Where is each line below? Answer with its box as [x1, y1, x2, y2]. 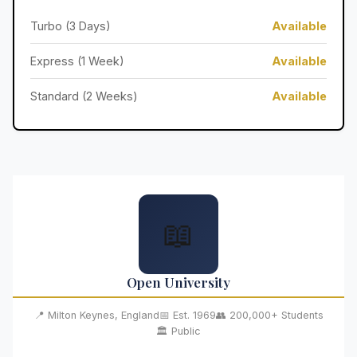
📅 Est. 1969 [159, 308, 216, 321]
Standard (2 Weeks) [30, 89, 138, 104]
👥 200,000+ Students [215, 308, 324, 321]
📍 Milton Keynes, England [33, 308, 159, 321]
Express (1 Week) [30, 54, 124, 69]
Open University [127, 273, 230, 292]
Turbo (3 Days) [30, 19, 111, 33]
